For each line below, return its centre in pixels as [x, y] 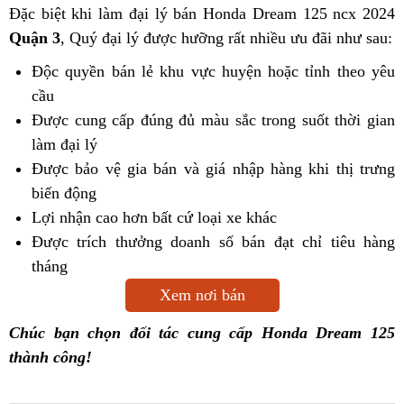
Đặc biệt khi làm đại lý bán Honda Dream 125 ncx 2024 [202, 14]
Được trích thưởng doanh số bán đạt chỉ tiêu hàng [213, 242]
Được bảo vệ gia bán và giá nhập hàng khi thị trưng [213, 169]
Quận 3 [35, 38]
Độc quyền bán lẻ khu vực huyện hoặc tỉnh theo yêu [213, 72]
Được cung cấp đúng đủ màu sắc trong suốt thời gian [213, 120]
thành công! [50, 358]
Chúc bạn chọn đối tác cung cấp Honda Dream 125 [202, 333]
